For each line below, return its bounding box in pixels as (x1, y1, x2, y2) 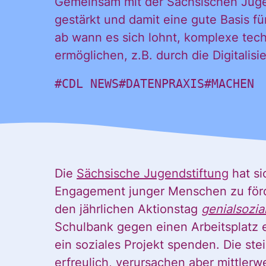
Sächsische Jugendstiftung (77, 166, 229, 180)
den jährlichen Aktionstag (55, 202, 201, 216)
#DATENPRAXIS (119, 77, 204, 91)
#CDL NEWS (55, 77, 119, 91)
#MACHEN (204, 77, 254, 91)
